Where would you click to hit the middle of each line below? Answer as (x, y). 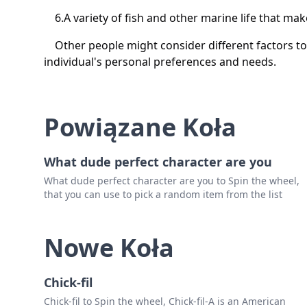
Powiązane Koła (140, 127)
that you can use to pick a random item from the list (163, 195)
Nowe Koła (109, 248)
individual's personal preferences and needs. (160, 62)
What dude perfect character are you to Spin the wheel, (172, 181)
